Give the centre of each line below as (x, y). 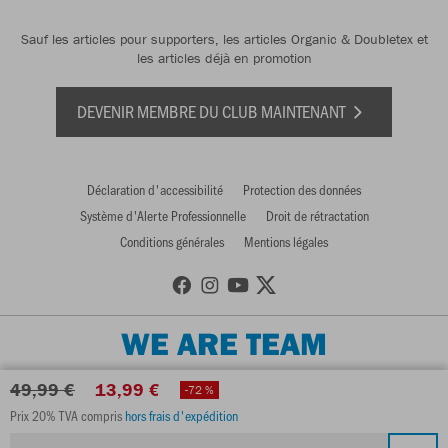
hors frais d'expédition (181, 415)
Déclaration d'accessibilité (155, 189)
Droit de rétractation (317, 215)
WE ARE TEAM (224, 343)
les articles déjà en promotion (224, 57)
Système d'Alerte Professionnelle (162, 215)
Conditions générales (172, 241)
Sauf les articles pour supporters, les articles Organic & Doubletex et (224, 38)
